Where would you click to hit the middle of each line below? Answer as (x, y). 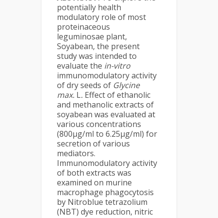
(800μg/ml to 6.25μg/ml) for (107, 134)
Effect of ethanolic (118, 95)
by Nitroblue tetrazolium (102, 202)
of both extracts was (94, 173)
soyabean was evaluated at (106, 114)
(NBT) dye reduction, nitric (105, 212)
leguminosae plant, (92, 36)
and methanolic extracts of (105, 105)
